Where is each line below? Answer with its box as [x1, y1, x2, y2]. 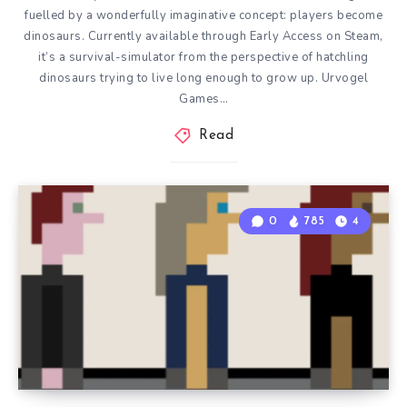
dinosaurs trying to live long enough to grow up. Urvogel [39, 70, 368, 86]
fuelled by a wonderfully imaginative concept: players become [25, 7, 382, 24]
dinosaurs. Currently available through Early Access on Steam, [24, 28, 383, 45]
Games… [179, 91, 228, 107]
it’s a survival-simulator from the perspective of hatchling [38, 49, 369, 65]
